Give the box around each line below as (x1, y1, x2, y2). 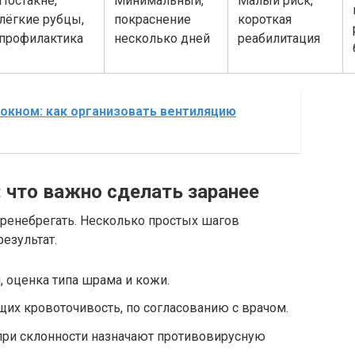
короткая (238, 11, 292, 27)
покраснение (114, 11, 191, 27)
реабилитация (238, 30, 320, 46)
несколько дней (114, 30, 210, 46)
